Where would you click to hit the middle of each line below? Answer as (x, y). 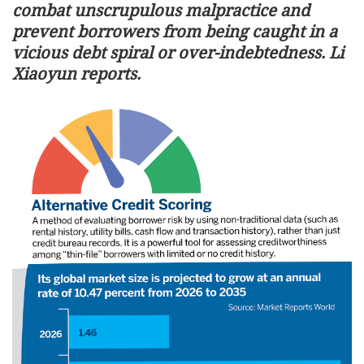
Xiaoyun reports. (76, 74)
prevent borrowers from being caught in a (175, 31)
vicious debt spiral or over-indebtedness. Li (178, 52)
